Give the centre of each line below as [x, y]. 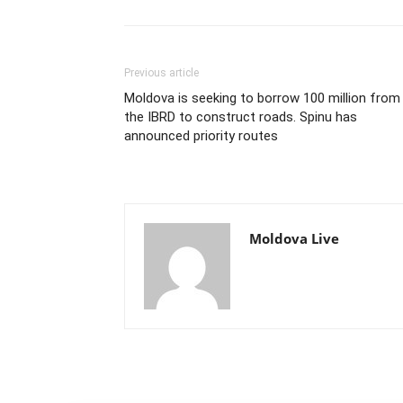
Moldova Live [294, 238]
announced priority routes [201, 135]
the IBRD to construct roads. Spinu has [241, 116]
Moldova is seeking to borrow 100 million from [262, 98]
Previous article [161, 72]
